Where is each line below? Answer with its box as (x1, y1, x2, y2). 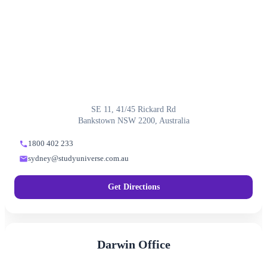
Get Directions (107, 182, 160, 192)
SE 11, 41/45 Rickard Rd (91, 105, 176, 114)
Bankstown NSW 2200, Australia (77, 116, 190, 126)
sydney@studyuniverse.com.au (28, 154, 129, 163)
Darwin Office (97, 238, 170, 252)
